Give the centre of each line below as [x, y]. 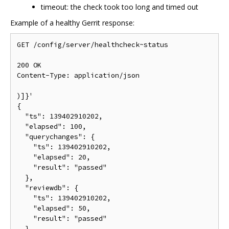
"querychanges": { [56, 136]
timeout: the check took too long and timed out [120, 7]
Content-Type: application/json [78, 75]
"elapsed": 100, [52, 126]
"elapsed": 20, [54, 157]
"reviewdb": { [48, 188]
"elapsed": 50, [54, 208]
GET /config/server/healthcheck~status [93, 44]
